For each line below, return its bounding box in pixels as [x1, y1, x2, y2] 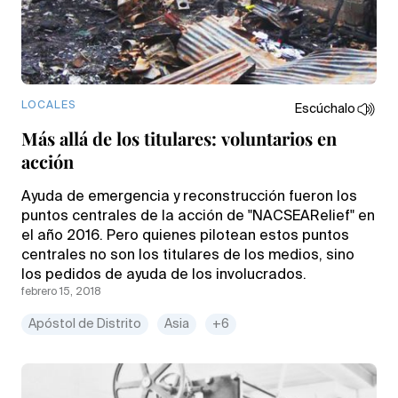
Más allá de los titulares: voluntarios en [21, 125, 337, 150]
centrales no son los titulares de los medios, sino [21, 248, 354, 263]
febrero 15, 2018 [21, 286, 101, 298]
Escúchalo [295, 102, 355, 115]
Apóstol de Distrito [28, 317, 141, 330]
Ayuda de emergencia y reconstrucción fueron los [21, 189, 357, 204]
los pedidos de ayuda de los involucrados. [21, 267, 306, 283]
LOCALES [21, 99, 76, 111]
